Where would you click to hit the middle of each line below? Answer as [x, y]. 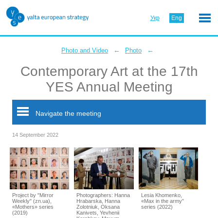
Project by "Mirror [33, 195]
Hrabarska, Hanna [99, 201]
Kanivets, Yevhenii [98, 212]
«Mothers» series [33, 207]
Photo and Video [85, 50]
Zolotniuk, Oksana [98, 207]
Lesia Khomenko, [161, 195]
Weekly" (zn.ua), [32, 201]
